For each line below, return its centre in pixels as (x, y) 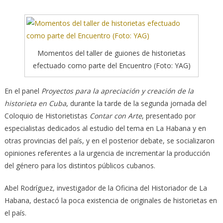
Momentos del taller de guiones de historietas (111, 53)
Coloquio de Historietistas (47, 116)
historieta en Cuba (35, 104)
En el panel (23, 91)
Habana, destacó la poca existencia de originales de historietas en (111, 201)
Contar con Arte (115, 116)
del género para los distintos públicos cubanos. (80, 166)
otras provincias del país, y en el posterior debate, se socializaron (109, 141)
